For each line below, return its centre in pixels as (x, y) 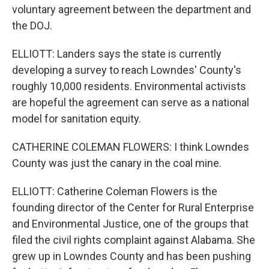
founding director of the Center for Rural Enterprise (133, 207)
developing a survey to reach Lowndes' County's (127, 70)
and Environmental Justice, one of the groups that (130, 224)
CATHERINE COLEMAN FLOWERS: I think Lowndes (131, 147)
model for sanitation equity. (77, 119)
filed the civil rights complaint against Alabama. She (134, 240)
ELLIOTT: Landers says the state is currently (117, 54)
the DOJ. (32, 26)
